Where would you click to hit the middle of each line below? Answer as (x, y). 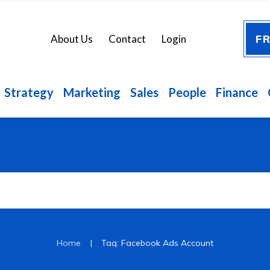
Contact (127, 39)
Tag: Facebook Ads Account (157, 243)
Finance (237, 92)
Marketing (92, 92)
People (187, 92)
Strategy (29, 92)
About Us (71, 39)
